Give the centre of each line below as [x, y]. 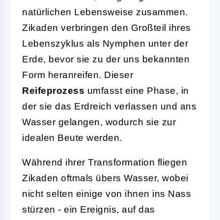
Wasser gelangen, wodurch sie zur [99, 122]
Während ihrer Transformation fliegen [105, 162]
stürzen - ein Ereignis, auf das [89, 209]
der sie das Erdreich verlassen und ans [109, 106]
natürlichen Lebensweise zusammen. [105, 12]
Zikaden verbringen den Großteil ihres [107, 27]
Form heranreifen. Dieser [78, 75]
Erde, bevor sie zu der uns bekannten [106, 59]
